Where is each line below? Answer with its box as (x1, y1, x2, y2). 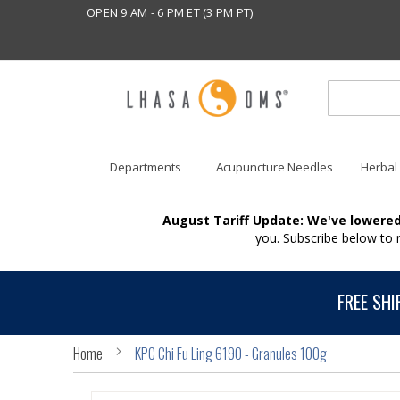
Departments (109, 159, 181, 176)
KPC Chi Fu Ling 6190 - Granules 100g (135, 342, 327, 364)
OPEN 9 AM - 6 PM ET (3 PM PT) (87, 4, 254, 21)
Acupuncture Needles (216, 159, 334, 176)
